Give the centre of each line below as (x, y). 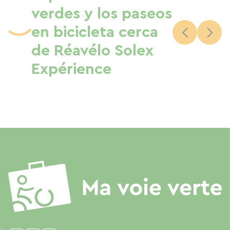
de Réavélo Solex (92, 51)
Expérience (71, 69)
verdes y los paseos (102, 14)
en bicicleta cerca (95, 32)
